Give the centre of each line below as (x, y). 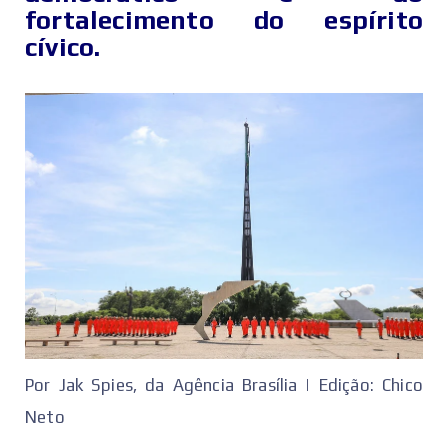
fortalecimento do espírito (224, 20)
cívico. (63, 47)
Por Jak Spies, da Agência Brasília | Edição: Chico (224, 384)
